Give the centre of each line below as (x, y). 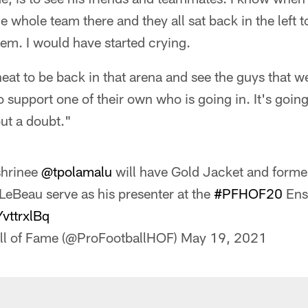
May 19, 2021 (224, 237)
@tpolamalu (77, 171)
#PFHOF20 (248, 193)
